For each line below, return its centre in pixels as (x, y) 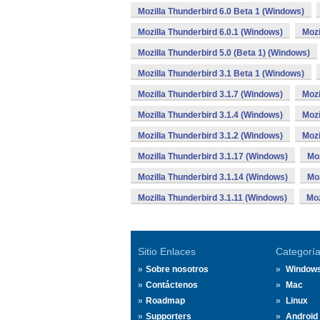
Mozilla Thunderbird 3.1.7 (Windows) (210, 94)
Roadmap (165, 301)
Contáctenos (172, 285)
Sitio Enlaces (167, 251)
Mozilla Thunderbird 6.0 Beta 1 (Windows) (221, 11)
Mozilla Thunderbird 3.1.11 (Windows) (212, 198)
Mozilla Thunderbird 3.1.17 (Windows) (213, 156)
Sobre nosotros (177, 269)
